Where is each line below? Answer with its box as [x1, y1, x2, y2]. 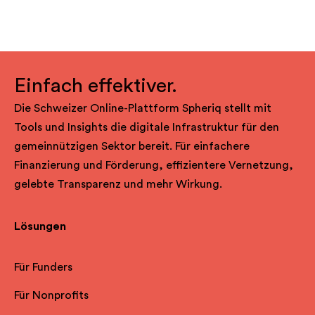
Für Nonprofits [14, 290, 89, 302]
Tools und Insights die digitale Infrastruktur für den [14, 122, 279, 134]
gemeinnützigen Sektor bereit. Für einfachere [14, 141, 250, 153]
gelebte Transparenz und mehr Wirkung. [14, 179, 222, 191]
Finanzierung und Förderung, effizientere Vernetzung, [14, 160, 293, 172]
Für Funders [14, 262, 72, 274]
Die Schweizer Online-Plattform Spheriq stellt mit [14, 103, 271, 115]
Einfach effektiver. [14, 76, 177, 97]
